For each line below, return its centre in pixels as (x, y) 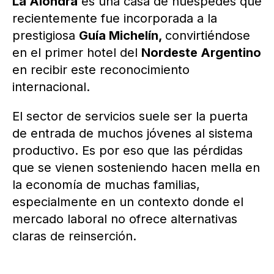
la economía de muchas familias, (106, 184)
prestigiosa (46, 35)
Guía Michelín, (122, 35)
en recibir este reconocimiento (101, 69)
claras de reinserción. (74, 236)
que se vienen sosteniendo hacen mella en (136, 167)
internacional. (51, 87)
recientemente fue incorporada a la (115, 18)
